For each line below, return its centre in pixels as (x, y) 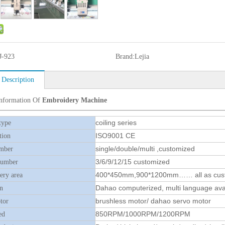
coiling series (116, 123)
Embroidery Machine (75, 100)
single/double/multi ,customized (145, 149)
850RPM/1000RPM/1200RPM (143, 214)
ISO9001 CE (115, 136)
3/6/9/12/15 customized (133, 162)
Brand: (125, 57)
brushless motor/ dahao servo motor (153, 201)
